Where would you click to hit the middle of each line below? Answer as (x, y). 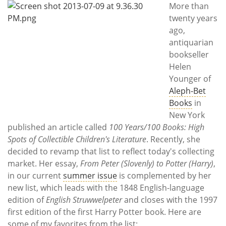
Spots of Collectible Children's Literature (77, 139)
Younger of (190, 78)
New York (187, 115)
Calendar (31, 29)
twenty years (193, 18)
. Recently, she (173, 139)
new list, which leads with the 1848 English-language (106, 187)
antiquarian (191, 42)
